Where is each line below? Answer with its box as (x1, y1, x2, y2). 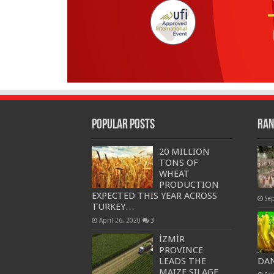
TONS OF (158, 157, 198, 169)
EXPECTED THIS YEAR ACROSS (91, 190, 217, 202)
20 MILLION (158, 146, 210, 158)
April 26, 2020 (98, 217, 141, 224)
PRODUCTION (158, 179, 219, 191)
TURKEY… (91, 201, 135, 213)
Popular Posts (91, 118, 155, 133)
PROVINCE (158, 245, 203, 256)
